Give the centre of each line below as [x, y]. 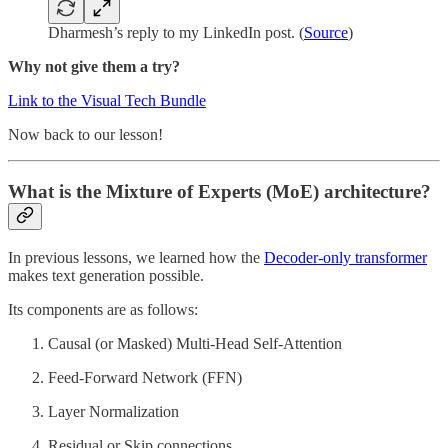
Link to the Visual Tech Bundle [107, 101]
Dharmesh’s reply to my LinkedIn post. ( [176, 33]
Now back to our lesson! [85, 135]
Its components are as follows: [103, 309]
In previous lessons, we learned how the [136, 257]
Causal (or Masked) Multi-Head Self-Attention [195, 343]
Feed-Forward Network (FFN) [145, 377]
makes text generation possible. [106, 275]
